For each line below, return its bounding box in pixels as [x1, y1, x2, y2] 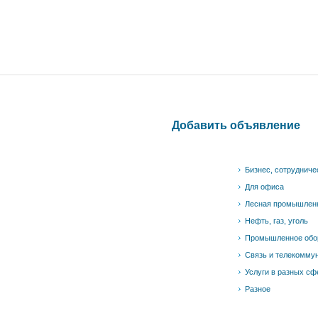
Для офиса [245, 182, 284, 191]
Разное [245, 284, 270, 293]
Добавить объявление [171, 119, 300, 132]
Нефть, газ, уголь [245, 216, 308, 225]
